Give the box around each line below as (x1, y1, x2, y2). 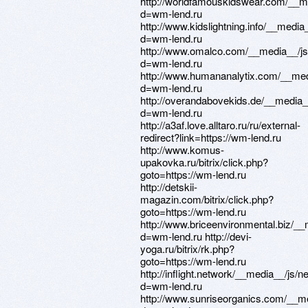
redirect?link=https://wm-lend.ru (140, 130, 281, 144)
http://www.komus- (140, 142, 224, 157)
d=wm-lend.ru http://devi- (140, 229, 252, 243)
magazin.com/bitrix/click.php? (140, 192, 274, 206)
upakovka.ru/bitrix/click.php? (140, 155, 268, 169)
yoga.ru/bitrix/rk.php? (140, 241, 234, 256)
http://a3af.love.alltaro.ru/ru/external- (140, 118, 300, 132)
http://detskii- (140, 179, 197, 194)
